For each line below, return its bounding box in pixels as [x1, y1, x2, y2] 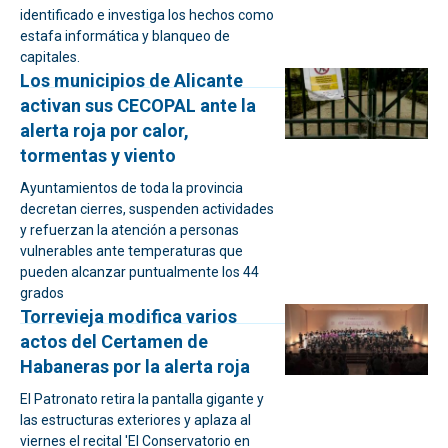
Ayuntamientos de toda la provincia [20, 180, 243, 196]
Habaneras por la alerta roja [20, 356, 250, 377]
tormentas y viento [20, 145, 176, 166]
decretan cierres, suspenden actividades [20, 201, 274, 217]
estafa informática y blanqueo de [20, 28, 230, 44]
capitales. [20, 49, 80, 65]
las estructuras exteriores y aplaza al [20, 412, 251, 428]
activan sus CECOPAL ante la [20, 95, 256, 116]
